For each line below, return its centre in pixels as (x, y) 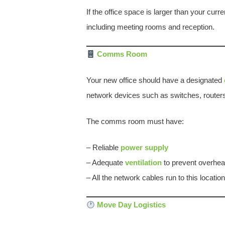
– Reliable (103, 147)
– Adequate (106, 162)
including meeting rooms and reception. (150, 27)
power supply (144, 147)
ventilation (143, 162)
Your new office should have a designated (155, 80)
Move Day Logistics (131, 205)
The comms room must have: (135, 121)
